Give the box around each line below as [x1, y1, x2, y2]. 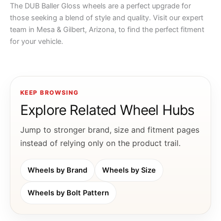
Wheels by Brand [28, 166, 87, 175]
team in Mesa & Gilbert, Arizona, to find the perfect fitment [10, 25, 204, 34]
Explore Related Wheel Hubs [20, 102, 195, 118]
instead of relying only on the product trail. [20, 138, 181, 148]
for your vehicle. [10, 37, 63, 46]
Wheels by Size [102, 166, 156, 175]
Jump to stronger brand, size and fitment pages [20, 125, 199, 135]
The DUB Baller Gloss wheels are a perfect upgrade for [10, 1, 191, 10]
